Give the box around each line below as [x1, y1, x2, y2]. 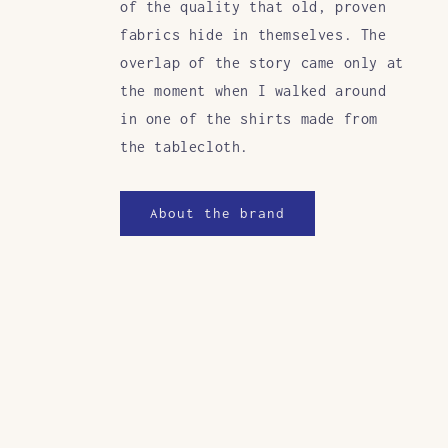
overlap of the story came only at [120, 53, 404, 71]
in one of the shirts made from [120, 109, 379, 127]
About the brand [150, 205, 285, 222]
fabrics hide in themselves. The [120, 25, 387, 43]
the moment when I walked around [120, 81, 387, 99]
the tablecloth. [120, 137, 249, 155]
